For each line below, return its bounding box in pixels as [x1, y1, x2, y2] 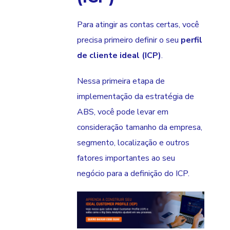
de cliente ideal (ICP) [77, 49, 161, 61]
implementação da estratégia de [77, 90, 194, 102]
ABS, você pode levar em [77, 106, 168, 118]
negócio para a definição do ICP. [77, 167, 191, 179]
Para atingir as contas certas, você [77, 18, 199, 30]
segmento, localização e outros [77, 137, 189, 148]
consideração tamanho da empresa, [77, 121, 202, 133]
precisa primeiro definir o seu [77, 34, 181, 46]
